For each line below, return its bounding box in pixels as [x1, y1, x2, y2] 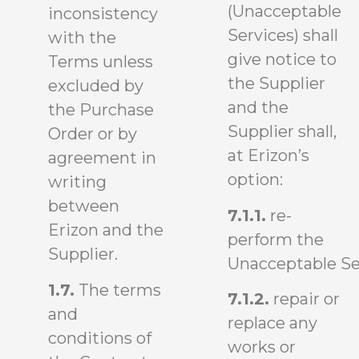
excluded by [48, 76, 143, 96]
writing [48, 172, 107, 192]
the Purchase [48, 100, 154, 120]
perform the [228, 229, 324, 249]
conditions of [48, 328, 151, 348]
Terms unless [48, 52, 153, 72]
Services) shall [228, 26, 338, 46]
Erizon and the [48, 220, 163, 240]
